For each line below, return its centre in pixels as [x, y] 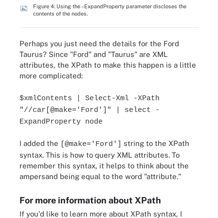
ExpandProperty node [61, 122]
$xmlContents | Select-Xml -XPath [90, 98]
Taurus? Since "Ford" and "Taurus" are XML [94, 54]
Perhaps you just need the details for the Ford [99, 44]
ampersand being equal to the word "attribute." [100, 176]
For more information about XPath [90, 200]
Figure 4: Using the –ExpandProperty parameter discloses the [110, 6]
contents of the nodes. [60, 13]
